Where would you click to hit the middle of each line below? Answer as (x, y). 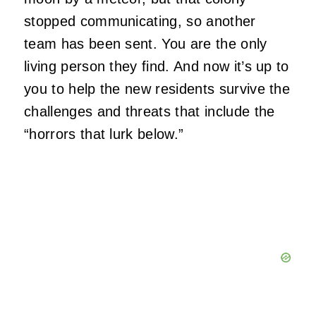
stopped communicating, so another (140, 21)
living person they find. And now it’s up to (157, 66)
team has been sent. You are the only (146, 43)
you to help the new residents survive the (157, 89)
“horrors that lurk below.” (104, 134)
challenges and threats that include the (150, 111)
